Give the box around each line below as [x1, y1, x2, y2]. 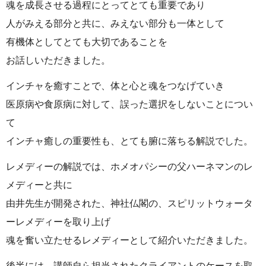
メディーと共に [6, 179, 72, 190]
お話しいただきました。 [6, 55, 110, 65]
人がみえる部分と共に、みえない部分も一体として [6, 18, 224, 28]
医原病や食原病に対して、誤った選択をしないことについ [6, 99, 253, 109]
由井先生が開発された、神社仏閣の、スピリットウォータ [6, 198, 253, 208]
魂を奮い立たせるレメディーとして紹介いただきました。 [6, 235, 253, 245]
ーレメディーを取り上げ [6, 216, 110, 227]
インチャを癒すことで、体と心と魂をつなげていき [6, 80, 224, 91]
